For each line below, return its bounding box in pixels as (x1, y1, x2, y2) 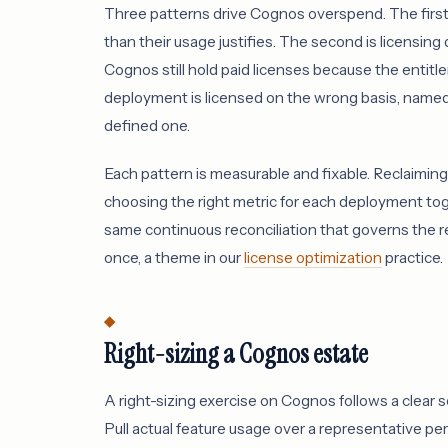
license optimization (244, 248, 382, 268)
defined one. (104, 116, 190, 136)
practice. (382, 248, 443, 268)
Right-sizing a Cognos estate (104, 336, 368, 371)
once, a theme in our (104, 248, 244, 268)
